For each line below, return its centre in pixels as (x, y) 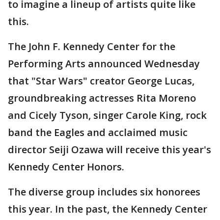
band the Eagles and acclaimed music (98, 132)
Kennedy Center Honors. (66, 167)
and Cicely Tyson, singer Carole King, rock (107, 115)
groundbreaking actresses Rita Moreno (102, 98)
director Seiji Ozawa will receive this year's (110, 150)
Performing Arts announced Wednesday (104, 64)
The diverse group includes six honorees (104, 192)
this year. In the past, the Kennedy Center (108, 209)
